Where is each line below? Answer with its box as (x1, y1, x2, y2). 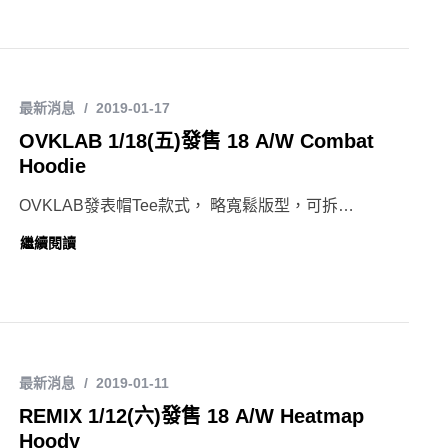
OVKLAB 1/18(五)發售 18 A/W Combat (19, 130, 374, 153)
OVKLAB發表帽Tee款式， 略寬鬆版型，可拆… (19, 197, 354, 215)
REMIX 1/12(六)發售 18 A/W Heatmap (19, 405, 364, 428)
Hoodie (19, 155, 86, 178)
